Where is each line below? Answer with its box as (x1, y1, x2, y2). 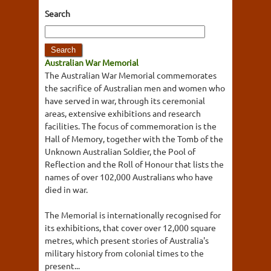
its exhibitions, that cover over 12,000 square (45, 222, 216, 233)
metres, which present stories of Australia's (45, 235, 209, 246)
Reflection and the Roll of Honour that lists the (45, 158, 224, 169)
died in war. (45, 184, 88, 195)
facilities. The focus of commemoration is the (45, 120, 217, 131)
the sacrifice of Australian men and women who (45, 82, 225, 93)
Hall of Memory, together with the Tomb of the (45, 133, 223, 144)
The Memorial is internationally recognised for (45, 209, 221, 220)
